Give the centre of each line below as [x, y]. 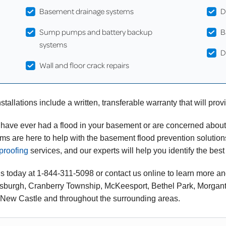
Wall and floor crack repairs [84, 65]
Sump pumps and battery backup [96, 32]
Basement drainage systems [87, 11]
